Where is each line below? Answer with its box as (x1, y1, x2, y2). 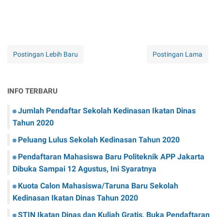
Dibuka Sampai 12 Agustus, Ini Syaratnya (13, 164, 156, 173)
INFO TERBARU (7, 87, 58, 95)
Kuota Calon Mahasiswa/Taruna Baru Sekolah (18, 181, 178, 190)
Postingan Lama (153, 50, 202, 58)
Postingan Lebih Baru (13, 50, 78, 58)
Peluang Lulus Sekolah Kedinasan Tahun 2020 (18, 135, 180, 144)
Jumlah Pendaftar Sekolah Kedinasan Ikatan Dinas (18, 106, 196, 115)
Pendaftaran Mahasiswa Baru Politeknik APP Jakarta (18, 152, 204, 161)
